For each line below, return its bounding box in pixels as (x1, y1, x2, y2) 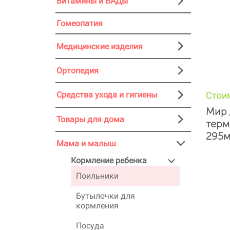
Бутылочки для (76, 191, 135, 201)
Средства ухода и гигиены (56, 90, 157, 100)
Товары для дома (56, 114, 124, 124)
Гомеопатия (56, 18, 103, 29)
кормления (76, 201, 119, 211)
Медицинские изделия (56, 41, 143, 51)
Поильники (76, 171, 119, 181)
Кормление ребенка (71, 156, 147, 166)
